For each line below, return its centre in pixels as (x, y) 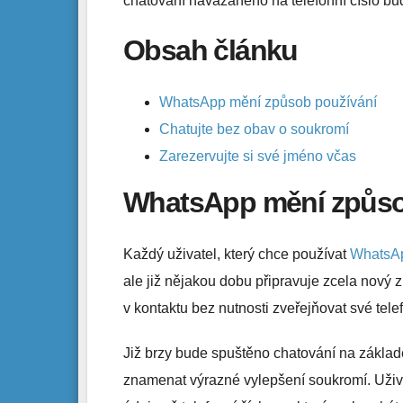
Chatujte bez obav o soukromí (254, 130)
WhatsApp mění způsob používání (268, 103)
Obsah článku (210, 50)
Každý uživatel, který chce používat (237, 255)
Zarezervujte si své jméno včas (258, 157)
